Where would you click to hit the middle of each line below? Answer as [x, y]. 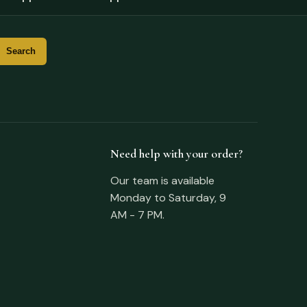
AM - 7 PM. [138, 214]
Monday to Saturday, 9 [169, 197]
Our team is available [163, 180]
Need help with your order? [177, 153]
